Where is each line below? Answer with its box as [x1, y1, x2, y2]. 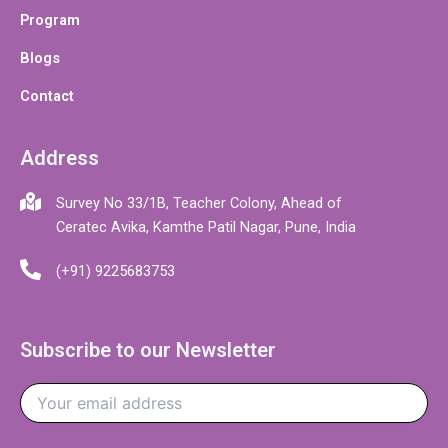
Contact [20, 87, 74, 106]
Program [20, 11, 80, 30]
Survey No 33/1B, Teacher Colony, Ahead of [56, 194, 342, 213]
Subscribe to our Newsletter [20, 338, 276, 363]
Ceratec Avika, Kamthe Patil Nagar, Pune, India [56, 218, 356, 237]
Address [20, 146, 99, 171]
